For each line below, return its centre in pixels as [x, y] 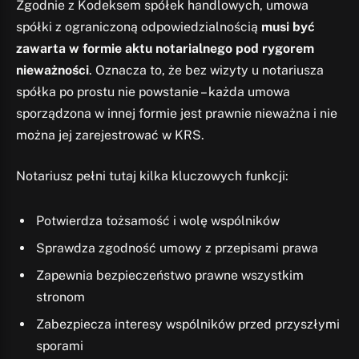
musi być [288, 26]
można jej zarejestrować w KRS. [110, 135]
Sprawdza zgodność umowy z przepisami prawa [177, 248]
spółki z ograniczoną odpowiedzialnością [139, 26]
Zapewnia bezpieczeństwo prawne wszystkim [170, 275]
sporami [60, 345]
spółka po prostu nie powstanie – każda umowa [153, 91]
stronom [61, 296]
